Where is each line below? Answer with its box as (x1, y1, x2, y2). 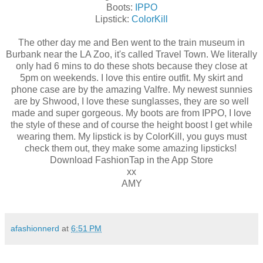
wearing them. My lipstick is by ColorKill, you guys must (16, 131, 247, 141)
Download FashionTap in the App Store (50, 154, 213, 165)
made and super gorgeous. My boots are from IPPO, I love (12, 107, 251, 118)
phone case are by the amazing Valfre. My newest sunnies (11, 84, 252, 95)
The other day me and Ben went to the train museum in (18, 37, 245, 48)
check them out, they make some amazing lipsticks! (24, 143, 239, 153)
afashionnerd (11, 223, 59, 233)
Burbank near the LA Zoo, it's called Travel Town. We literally (6, 49, 257, 59)
